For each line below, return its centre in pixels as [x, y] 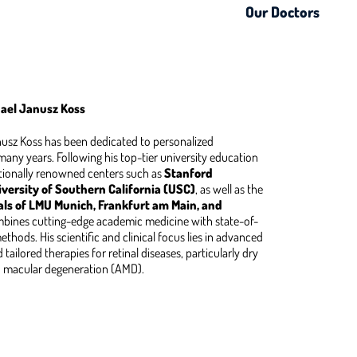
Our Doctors [282, 11]
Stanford [188, 173]
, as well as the [229, 188]
